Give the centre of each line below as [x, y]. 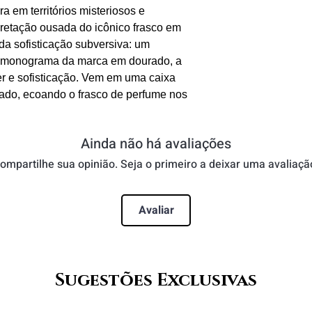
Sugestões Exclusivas [156, 280]
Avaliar [156, 210]
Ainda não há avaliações [156, 143]
